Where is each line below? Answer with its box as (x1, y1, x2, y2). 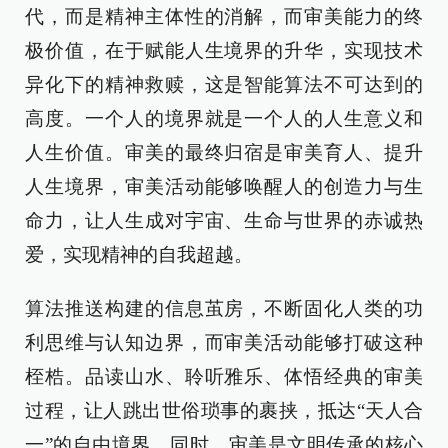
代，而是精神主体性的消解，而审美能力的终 (25, 6, 423, 27)
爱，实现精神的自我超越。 (25, 244, 253, 265)
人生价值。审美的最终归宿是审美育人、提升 (25, 142, 423, 163)
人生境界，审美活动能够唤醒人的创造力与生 (25, 176, 423, 197)
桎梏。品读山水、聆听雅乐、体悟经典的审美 (25, 366, 423, 387)
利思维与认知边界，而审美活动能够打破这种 (25, 332, 423, 353)
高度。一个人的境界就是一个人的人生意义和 (25, 108, 423, 129)
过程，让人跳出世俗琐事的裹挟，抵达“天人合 (25, 400, 423, 421)
